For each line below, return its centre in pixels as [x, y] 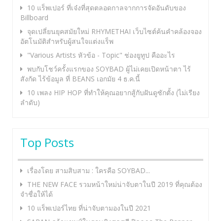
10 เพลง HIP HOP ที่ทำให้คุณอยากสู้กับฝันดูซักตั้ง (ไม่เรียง [113, 92]
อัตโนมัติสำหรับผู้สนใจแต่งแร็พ [67, 41]
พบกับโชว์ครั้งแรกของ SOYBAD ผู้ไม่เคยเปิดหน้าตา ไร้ [109, 69]
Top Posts [47, 142]
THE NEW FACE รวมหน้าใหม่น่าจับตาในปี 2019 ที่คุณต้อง [115, 184]
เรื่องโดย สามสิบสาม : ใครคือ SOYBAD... [89, 170]
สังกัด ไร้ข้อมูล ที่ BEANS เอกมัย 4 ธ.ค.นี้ [80, 78]
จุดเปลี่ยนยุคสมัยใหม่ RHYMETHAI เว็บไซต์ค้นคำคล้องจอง [114, 31]
